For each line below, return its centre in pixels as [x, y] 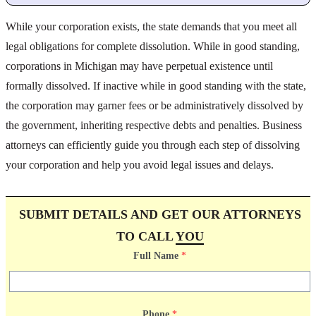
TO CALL [146, 236]
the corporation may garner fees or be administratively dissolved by [154, 105]
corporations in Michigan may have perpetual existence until [139, 66]
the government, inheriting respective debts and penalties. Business [154, 125]
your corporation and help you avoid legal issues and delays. [140, 164]
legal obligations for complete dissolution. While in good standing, [153, 46]
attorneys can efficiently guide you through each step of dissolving [153, 145]
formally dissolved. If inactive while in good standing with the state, [156, 85]
